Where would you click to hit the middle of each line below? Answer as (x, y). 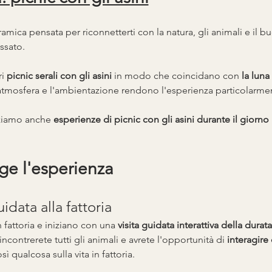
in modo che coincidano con (176, 75)
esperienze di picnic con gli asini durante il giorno (161, 119)
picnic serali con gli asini (59, 75)
